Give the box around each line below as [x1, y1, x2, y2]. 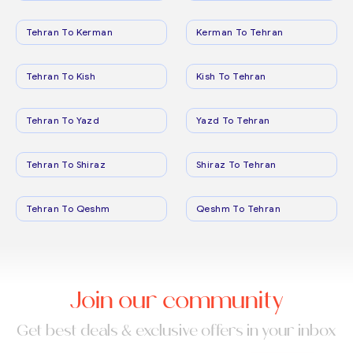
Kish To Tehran [196, 70, 266, 82]
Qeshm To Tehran [196, 203, 281, 214]
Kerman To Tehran [196, 26, 284, 38]
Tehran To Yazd [25, 114, 100, 126]
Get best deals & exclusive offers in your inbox [17, 321, 336, 340]
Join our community [69, 286, 284, 314]
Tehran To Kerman [25, 26, 113, 38]
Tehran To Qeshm [25, 203, 110, 214]
